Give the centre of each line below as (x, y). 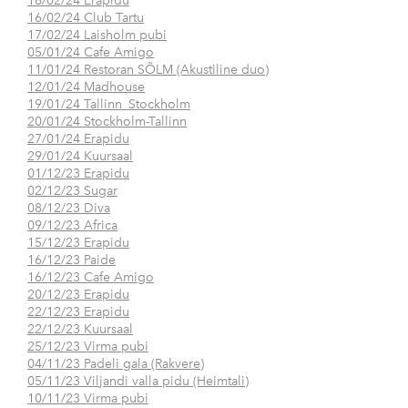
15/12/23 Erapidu (78, 243)
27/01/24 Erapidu (78, 139)
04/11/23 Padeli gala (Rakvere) (116, 364)
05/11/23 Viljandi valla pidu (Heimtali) (138, 382)
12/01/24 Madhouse (86, 87)
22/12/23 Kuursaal (80, 330)
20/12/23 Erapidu (78, 295)
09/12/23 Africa (72, 226)
